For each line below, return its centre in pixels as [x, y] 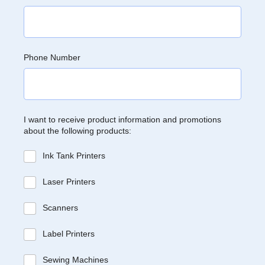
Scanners [60, 208]
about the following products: [77, 131]
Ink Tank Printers [74, 156]
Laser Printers [69, 182]
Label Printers [68, 234]
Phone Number [52, 57]
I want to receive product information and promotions [122, 119]
